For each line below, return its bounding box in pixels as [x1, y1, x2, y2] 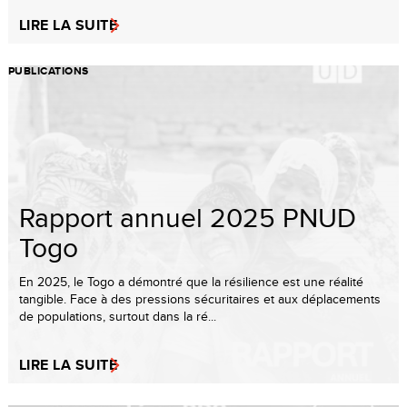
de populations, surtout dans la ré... [19, 306, 216, 325]
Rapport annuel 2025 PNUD [19, 197, 356, 236]
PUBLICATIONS [8, 62, 89, 79]
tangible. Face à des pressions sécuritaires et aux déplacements [19, 289, 381, 308]
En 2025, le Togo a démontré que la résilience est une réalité [19, 272, 363, 291]
